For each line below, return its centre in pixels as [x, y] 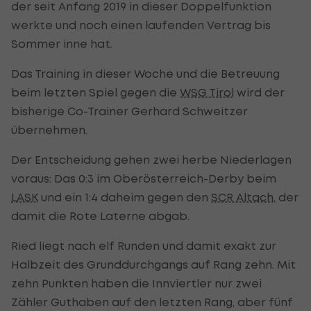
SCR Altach [242, 197]
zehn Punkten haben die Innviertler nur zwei [136, 283]
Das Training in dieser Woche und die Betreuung [145, 73]
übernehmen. [49, 129]
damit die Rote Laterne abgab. [100, 216]
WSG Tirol [207, 92]
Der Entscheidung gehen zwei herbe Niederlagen [151, 159]
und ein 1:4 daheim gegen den [125, 197]
